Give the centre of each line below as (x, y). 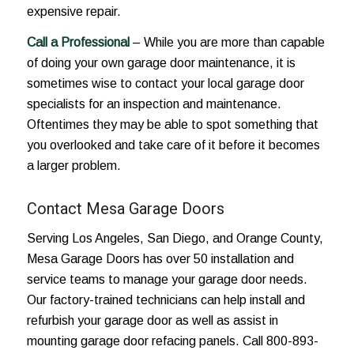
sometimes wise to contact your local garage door (165, 84)
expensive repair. (73, 11)
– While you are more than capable (227, 43)
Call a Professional (78, 43)
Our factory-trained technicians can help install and (166, 300)
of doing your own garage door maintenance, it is (161, 63)
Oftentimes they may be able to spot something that (172, 125)
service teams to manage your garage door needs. (167, 280)
